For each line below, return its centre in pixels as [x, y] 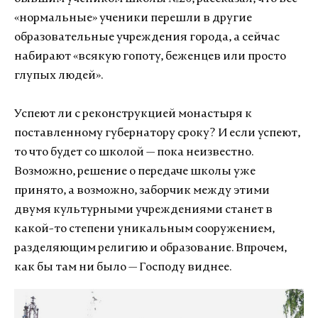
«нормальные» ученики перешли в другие [133, 18]
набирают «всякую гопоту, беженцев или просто [150, 56]
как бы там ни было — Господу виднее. [123, 267]
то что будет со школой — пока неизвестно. [134, 152]
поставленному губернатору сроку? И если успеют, [157, 133]
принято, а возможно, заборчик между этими [142, 191]
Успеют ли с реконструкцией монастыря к [133, 114]
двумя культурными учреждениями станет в [143, 210]
